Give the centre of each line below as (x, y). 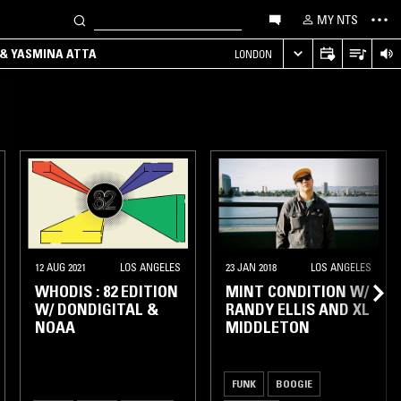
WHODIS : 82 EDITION (107, 291)
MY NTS (337, 19)
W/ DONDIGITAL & (97, 309)
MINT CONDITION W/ (297, 291)
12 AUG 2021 (60, 267)
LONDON (253, 54)
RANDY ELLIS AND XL (298, 309)
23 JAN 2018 (251, 267)
